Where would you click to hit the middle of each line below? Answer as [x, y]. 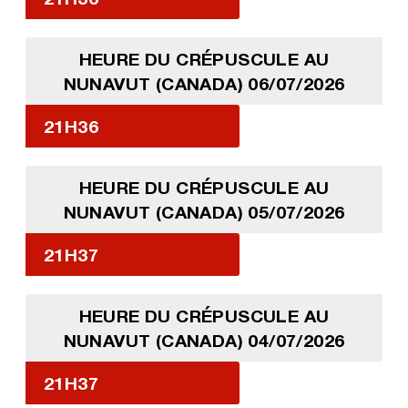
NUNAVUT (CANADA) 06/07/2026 [204, 83]
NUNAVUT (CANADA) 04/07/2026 [204, 340]
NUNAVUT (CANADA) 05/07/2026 [204, 211]
